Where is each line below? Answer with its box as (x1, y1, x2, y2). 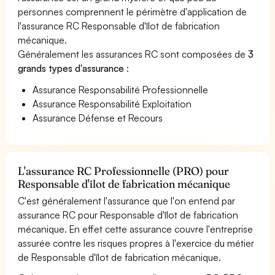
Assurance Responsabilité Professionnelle (33, 83, 209, 96)
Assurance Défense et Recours (33, 111, 163, 124)
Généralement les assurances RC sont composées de (18, 47, 249, 60)
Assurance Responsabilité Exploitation (33, 97, 192, 110)
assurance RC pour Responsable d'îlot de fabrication (18, 208, 239, 221)
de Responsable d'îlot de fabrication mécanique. (18, 250, 222, 263)
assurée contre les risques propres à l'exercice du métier (18, 236, 255, 249)
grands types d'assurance (18, 61, 127, 74)
